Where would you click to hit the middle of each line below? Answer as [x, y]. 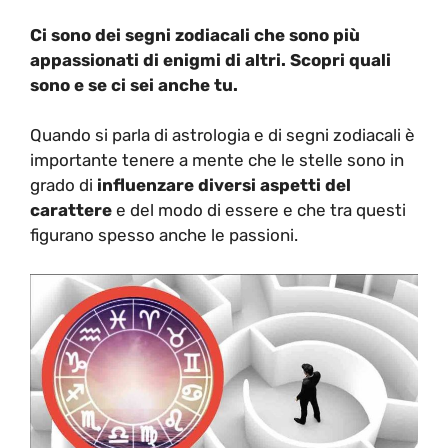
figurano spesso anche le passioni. [164, 235]
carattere [71, 210]
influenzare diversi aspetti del [224, 185]
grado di [63, 185]
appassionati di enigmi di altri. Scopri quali [210, 59]
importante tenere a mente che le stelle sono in [217, 160]
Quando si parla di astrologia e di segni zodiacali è [222, 135]
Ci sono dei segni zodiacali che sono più [195, 34]
